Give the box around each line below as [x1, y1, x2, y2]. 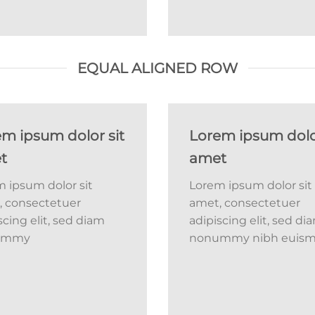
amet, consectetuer [189, 196, 300, 210]
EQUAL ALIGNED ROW [77, 60, 238, 77]
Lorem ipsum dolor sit [189, 179, 312, 193]
